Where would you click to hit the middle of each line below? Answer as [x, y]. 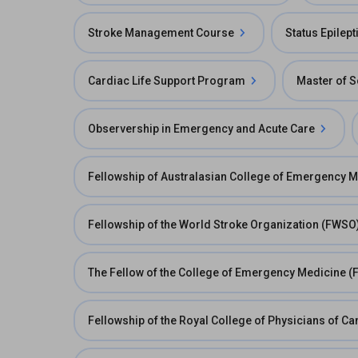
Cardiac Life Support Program [167, 81]
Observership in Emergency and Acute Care [201, 129]
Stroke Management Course [161, 33]
